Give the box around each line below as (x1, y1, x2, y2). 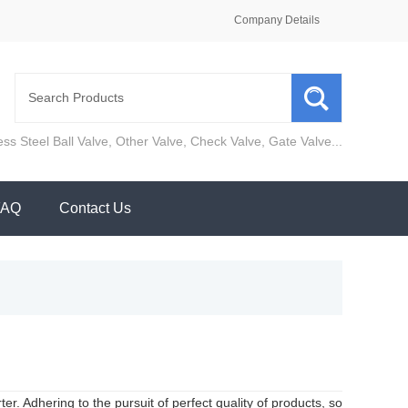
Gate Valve (269, 133, 331, 148)
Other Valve (116, 133, 183, 148)
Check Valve (190, 133, 261, 148)
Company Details (234, 14, 320, 26)
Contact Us (58, 199, 131, 216)
